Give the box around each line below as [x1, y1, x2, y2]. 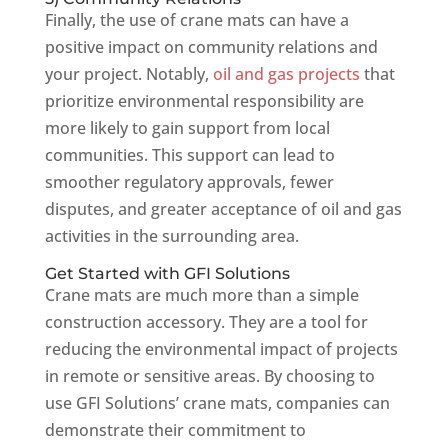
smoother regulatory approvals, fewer [44, 171, 334, 193]
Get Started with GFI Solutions [44, 264, 290, 283]
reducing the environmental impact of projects [44, 338, 398, 360]
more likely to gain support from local [44, 117, 330, 139]
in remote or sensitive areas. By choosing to [44, 365, 375, 387]
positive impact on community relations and [44, 36, 378, 58]
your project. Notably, [44, 63, 213, 85]
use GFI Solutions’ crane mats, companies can [44, 392, 390, 414]
